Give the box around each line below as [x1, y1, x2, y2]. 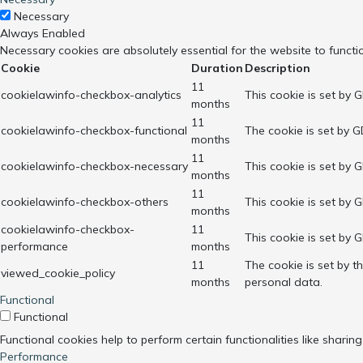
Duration [191, 61, 243, 75]
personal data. [245, 275, 322, 289]
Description [245, 61, 310, 75]
